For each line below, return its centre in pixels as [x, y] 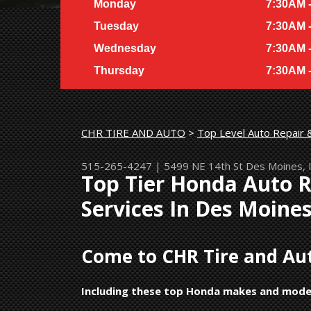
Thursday [119, 70]
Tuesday [116, 26]
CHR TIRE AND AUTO [133, 132]
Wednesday [125, 48]
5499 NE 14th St [203, 166]
